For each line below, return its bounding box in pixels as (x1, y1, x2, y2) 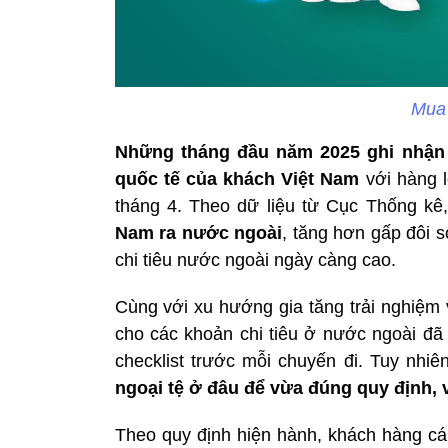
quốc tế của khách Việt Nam (114, 168, 366, 189)
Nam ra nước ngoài (114, 222, 283, 243)
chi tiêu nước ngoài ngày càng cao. (114, 249, 396, 270)
